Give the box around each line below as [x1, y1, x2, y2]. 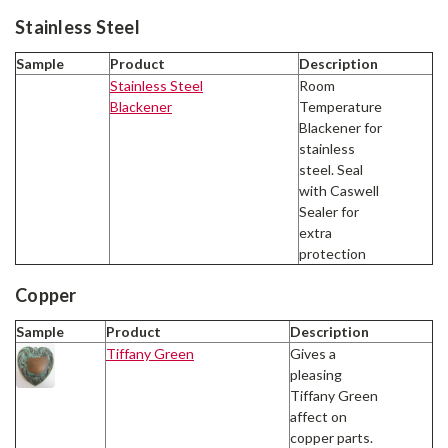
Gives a [290, 345, 336, 363]
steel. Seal [299, 160, 363, 178]
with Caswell [299, 181, 379, 199]
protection [299, 244, 366, 262]
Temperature [299, 97, 382, 115]
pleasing [290, 366, 342, 384]
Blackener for [299, 118, 382, 136]
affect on [290, 408, 347, 426]
